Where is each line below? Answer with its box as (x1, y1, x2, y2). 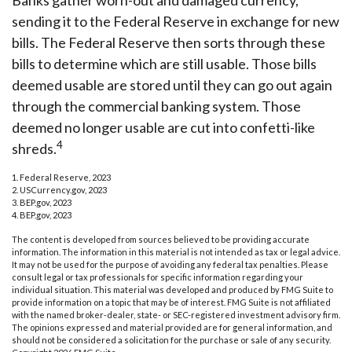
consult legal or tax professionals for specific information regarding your (12, 272, 303, 282)
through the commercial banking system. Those (12, 97, 301, 115)
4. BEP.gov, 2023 (12, 210, 71, 220)
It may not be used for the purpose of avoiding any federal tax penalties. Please (12, 259, 328, 269)
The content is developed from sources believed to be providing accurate (12, 234, 310, 244)
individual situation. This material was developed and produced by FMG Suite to (12, 284, 333, 295)
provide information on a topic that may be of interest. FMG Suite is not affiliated (12, 297, 331, 307)
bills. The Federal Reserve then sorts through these (12, 34, 325, 51)
